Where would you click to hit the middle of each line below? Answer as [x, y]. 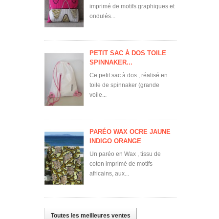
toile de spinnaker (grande [124, 85]
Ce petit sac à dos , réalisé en [129, 75]
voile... [98, 95]
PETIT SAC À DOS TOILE [128, 53]
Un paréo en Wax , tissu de [125, 154]
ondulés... [102, 16]
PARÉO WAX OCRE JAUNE [130, 132]
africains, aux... [109, 174]
